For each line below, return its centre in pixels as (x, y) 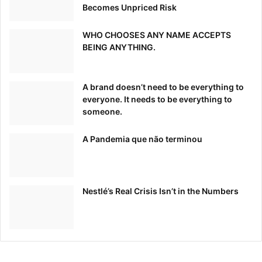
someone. (102, 112)
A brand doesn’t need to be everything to (163, 87)
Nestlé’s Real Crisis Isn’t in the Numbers (161, 191)
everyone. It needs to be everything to (157, 99)
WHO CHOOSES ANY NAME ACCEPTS (157, 35)
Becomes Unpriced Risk (130, 8)
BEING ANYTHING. (119, 47)
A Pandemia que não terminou (142, 139)
